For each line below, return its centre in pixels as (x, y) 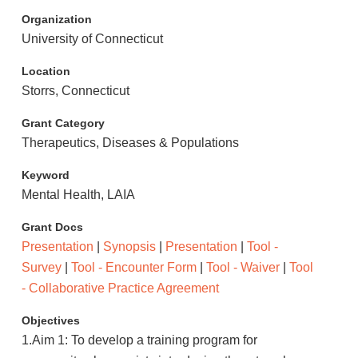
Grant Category (63, 123)
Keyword (45, 175)
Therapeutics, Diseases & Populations (130, 143)
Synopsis (129, 247)
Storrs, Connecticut (75, 91)
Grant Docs (52, 227)
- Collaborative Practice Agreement (120, 288)
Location (46, 71)
